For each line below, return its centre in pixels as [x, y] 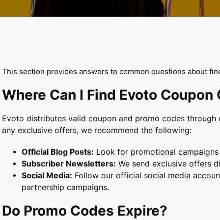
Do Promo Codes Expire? [85, 211]
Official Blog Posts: [58, 152]
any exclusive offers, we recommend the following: [97, 130]
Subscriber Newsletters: [69, 164]
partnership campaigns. [65, 187]
